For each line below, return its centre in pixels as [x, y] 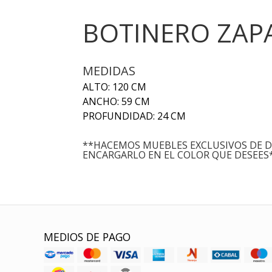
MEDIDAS [109, 71]
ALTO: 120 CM [114, 87]
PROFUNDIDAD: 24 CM [134, 116]
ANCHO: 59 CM [116, 102]
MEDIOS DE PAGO [87, 237]
